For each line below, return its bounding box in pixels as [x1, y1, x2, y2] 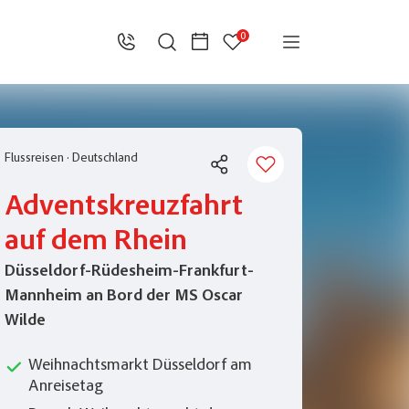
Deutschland [72, 152, 138, 165]
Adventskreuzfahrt [5, 194, 243, 223]
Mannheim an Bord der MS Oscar [5, 288, 243, 305]
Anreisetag [28, 379, 103, 395]
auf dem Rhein [5, 228, 187, 257]
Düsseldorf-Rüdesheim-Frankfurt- [5, 264, 254, 280]
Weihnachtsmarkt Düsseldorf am [28, 358, 252, 374]
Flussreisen [5, 152, 67, 165]
